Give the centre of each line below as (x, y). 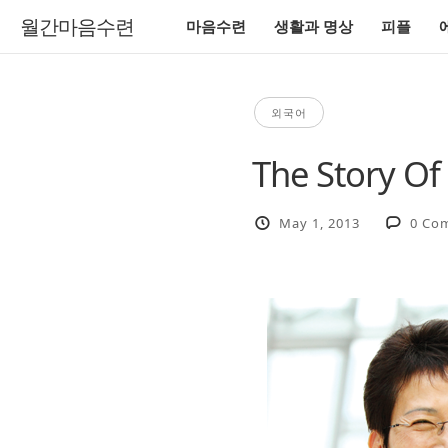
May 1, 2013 (320, 222)
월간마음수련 (77, 27)
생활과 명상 (313, 26)
